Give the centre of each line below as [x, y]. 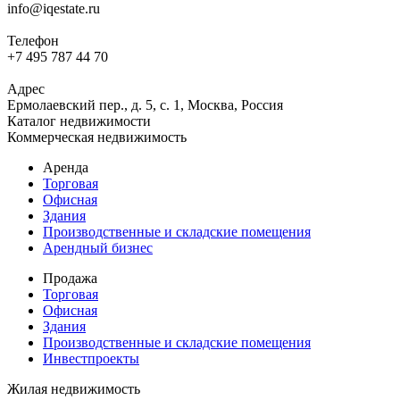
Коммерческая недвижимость [97, 137]
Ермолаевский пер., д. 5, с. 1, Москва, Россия [145, 104]
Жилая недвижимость [74, 388]
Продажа [70, 278]
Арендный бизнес [98, 247]
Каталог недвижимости [79, 121]
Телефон [33, 40]
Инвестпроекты [91, 358]
